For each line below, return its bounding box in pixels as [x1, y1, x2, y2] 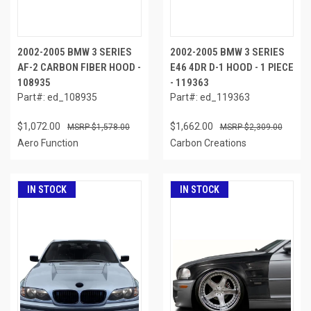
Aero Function [17, 137, 78, 149]
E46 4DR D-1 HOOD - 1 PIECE [169, 60, 294, 74]
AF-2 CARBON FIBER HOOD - [17, 60, 141, 74]
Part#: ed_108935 [17, 91, 97, 103]
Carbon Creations [169, 137, 246, 149]
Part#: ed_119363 [169, 91, 250, 103]
